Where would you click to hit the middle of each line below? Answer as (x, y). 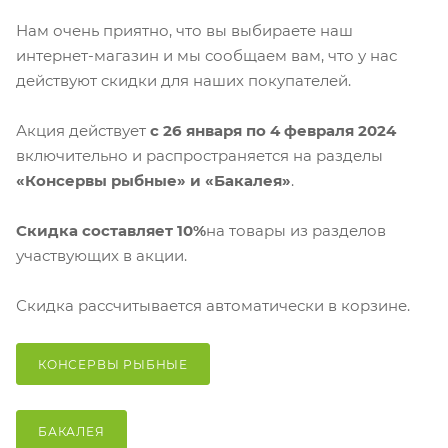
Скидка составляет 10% (111, 230)
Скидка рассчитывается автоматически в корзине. (213, 305)
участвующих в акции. (101, 255)
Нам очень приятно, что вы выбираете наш (184, 30)
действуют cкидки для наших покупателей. (183, 80)
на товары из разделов (296, 230)
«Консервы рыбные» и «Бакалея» (153, 180)
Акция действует (83, 130)
